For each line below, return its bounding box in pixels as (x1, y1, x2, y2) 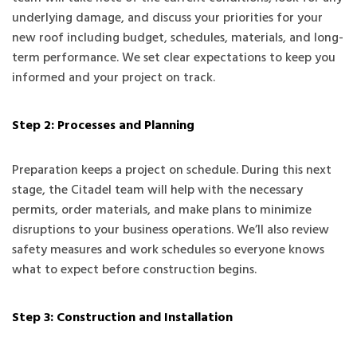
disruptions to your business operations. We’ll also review (12, 220, 329, 241)
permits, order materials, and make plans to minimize (12, 200, 312, 222)
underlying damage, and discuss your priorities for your (12, 8, 323, 29)
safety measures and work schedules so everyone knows (12, 240, 324, 261)
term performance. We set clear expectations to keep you (12, 48, 335, 69)
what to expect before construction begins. (12, 260, 257, 281)
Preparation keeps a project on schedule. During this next (12, 160, 331, 182)
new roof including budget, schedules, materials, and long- (12, 28, 343, 49)
